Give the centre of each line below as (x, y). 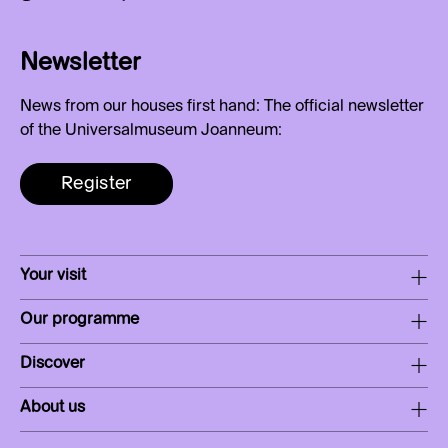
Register (96, 183)
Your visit (53, 275)
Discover (52, 363)
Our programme (79, 319)
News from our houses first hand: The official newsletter (222, 106)
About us (52, 407)
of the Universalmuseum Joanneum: (151, 130)
